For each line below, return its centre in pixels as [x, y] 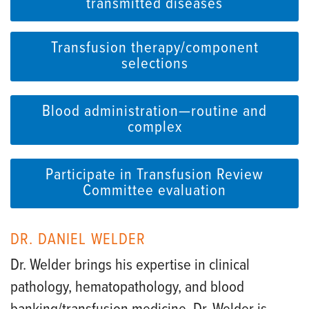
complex [154, 127]
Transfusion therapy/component [154, 48]
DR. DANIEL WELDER [78, 240]
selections [154, 64]
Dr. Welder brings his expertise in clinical [130, 265]
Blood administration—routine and [154, 111]
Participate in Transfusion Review [154, 175]
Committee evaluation [154, 191]
